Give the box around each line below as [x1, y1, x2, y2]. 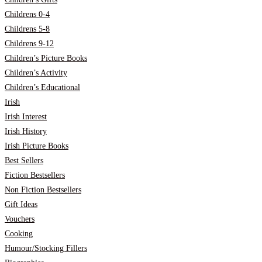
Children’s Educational [5, 83, 80, 92]
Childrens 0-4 [5, 10, 50, 19]
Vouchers [5, 215, 35, 223]
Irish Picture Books [5, 142, 68, 150]
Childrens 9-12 [5, 39, 54, 48]
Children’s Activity [5, 68, 67, 77]
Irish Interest [5, 112, 47, 121]
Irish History [5, 127, 47, 136]
